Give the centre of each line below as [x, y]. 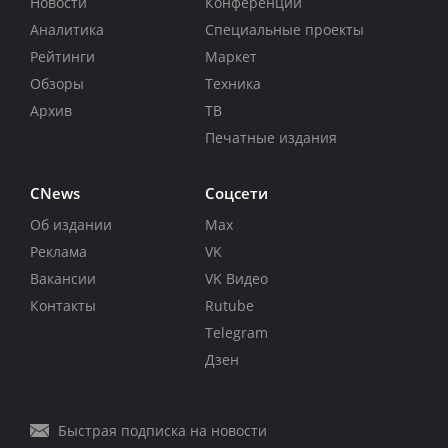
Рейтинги [62, 57]
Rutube [229, 306]
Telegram [236, 333]
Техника [232, 84]
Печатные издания [270, 138]
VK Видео [236, 279]
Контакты [63, 306]
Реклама [58, 252]
